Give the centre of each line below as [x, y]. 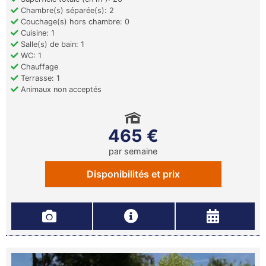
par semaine [133, 151]
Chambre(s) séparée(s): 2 [66, 11]
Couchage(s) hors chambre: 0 [74, 22]
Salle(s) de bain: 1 [51, 45]
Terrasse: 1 [39, 78]
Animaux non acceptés [60, 90]
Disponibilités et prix [133, 174]
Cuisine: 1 [37, 33]
